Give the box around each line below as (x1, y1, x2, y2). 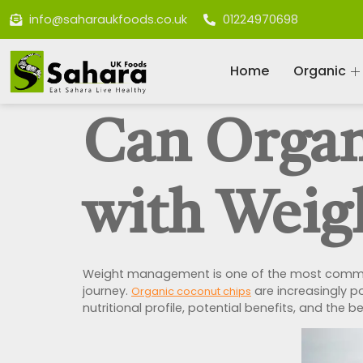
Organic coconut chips (131, 284, 251, 298)
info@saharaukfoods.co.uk (28, 11, 187, 28)
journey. (83, 283, 131, 299)
